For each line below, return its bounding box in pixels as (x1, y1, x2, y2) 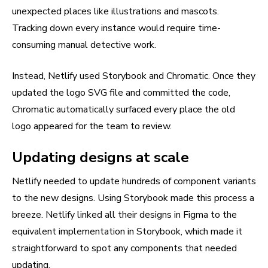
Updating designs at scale (12, 148, 189, 167)
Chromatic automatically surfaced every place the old (12, 103, 235, 117)
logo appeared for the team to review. (12, 120, 172, 133)
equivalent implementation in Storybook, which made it (12, 225, 242, 239)
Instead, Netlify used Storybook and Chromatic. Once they (12, 69, 255, 83)
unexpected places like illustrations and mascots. (12, 5, 219, 19)
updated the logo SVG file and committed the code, (12, 86, 230, 100)
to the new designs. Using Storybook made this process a (12, 191, 254, 205)
